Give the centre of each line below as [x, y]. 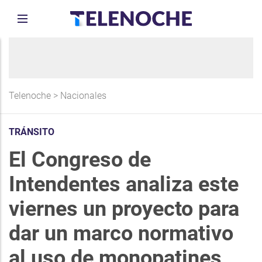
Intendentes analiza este [124, 184]
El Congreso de [80, 160]
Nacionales [83, 96]
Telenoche [30, 96]
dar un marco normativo [121, 233]
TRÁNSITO [32, 132]
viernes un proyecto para [124, 209]
